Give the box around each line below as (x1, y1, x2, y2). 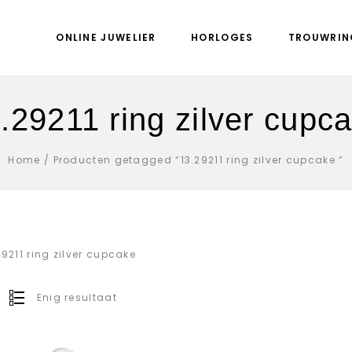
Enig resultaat (36, 291, 117, 304)
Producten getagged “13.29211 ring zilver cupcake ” (53, 153, 344, 167)
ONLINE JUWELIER (56, 31, 156, 44)
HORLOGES (191, 31, 254, 44)
